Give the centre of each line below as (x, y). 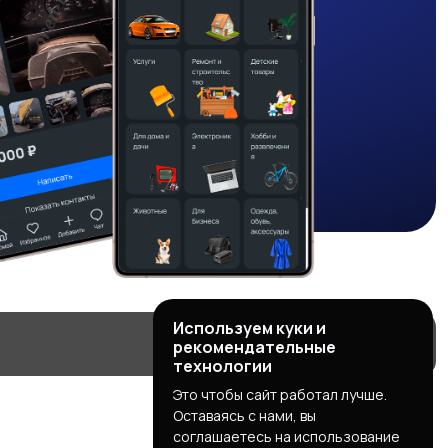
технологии (222, 366)
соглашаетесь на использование (286, 436)
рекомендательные (254, 347)
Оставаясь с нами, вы (244, 415)
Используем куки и (249, 328)
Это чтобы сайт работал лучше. (280, 394)
